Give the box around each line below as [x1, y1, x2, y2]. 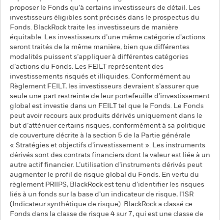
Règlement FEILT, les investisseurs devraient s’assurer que [10, 83, 199, 90]
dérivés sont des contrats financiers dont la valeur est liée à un [10, 152, 210, 159]
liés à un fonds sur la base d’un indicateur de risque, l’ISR [10, 191, 193, 198]
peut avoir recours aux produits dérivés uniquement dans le [10, 112, 202, 119]
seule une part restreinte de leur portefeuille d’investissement [10, 93, 210, 100]
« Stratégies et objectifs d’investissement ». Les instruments [10, 142, 205, 149]
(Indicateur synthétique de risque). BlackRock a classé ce [10, 201, 192, 208]
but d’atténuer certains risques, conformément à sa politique [10, 122, 206, 129]
